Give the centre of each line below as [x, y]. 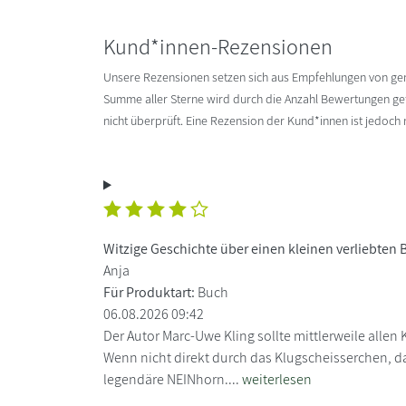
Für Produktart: [149, 292]
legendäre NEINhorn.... [173, 379]
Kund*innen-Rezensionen [218, 46]
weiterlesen [277, 379]
